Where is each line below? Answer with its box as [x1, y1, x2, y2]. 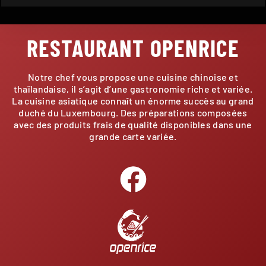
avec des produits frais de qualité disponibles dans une [14, 118, 252, 130]
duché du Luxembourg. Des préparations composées [18, 106, 248, 118]
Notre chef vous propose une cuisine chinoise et [27, 71, 239, 83]
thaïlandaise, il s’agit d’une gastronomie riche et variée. [13, 83, 253, 94]
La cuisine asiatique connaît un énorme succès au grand [12, 94, 254, 106]
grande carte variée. [89, 130, 177, 142]
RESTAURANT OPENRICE [26, 33, 240, 62]
